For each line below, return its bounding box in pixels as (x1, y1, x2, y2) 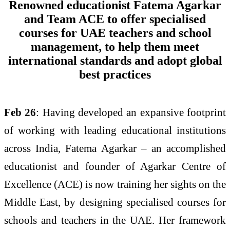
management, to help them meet (31, 40, 199, 54)
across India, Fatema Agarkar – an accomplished (4, 142, 226, 154)
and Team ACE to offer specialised (24, 12, 206, 26)
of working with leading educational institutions (4, 124, 226, 136)
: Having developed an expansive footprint (36, 106, 226, 118)
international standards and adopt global (8, 54, 222, 68)
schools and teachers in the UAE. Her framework (4, 214, 226, 226)
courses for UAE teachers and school (18, 26, 212, 40)
